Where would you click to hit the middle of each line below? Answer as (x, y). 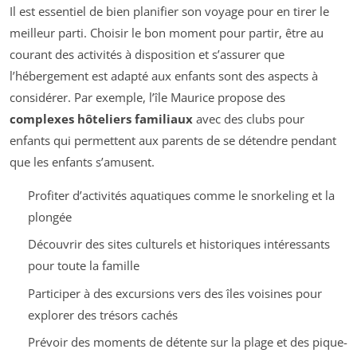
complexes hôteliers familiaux (101, 118)
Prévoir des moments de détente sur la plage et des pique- (187, 342)
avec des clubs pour (249, 118)
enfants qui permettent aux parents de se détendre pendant (173, 140)
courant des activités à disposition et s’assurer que (147, 54)
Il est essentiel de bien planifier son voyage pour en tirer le (169, 11)
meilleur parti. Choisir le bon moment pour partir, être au (167, 32)
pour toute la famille (83, 266)
